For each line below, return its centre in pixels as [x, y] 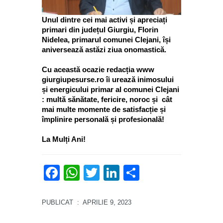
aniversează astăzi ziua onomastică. [104, 50]
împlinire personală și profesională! [103, 119]
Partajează [178, 173]
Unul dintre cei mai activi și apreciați [105, 20]
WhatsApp [116, 173]
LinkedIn [150, 173]
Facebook [95, 173]
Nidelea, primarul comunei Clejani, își [106, 40]
